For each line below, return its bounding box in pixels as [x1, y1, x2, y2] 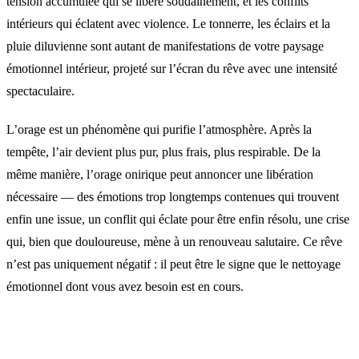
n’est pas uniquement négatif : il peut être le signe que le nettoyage [6, 256, 341, 271]
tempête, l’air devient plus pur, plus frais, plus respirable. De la [6, 144, 321, 159]
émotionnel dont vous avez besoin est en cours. [6, 279, 244, 293]
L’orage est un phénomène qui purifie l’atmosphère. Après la [6, 122, 312, 136]
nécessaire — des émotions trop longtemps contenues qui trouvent [6, 189, 339, 204]
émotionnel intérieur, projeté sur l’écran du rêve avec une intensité [6, 61, 337, 75]
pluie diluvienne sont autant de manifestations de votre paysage [6, 38, 324, 53]
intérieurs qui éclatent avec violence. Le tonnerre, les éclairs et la [6, 16, 330, 30]
